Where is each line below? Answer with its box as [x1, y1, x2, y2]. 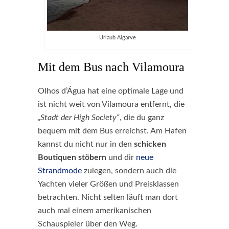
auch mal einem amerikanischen [38, 207, 151, 215]
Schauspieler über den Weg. [38, 220, 138, 228]
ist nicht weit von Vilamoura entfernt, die [38, 100, 185, 108]
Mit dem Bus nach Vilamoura [38, 60, 185, 74]
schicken [132, 140, 166, 148]
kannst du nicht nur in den [38, 140, 132, 148]
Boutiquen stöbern [38, 153, 106, 162]
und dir [106, 153, 136, 162]
